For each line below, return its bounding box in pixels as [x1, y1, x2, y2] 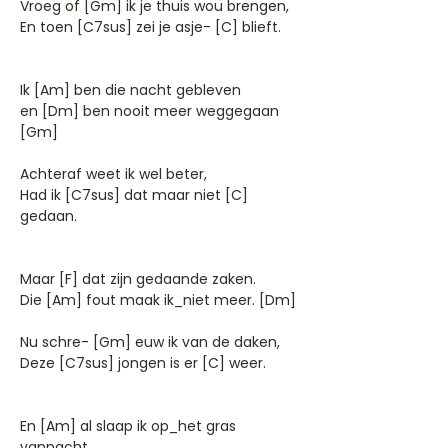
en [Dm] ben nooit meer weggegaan [20, 101, 279, 121]
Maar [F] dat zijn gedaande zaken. [20, 269, 256, 289]
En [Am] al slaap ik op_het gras [20, 416, 236, 436]
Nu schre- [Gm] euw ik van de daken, [20, 332, 280, 352]
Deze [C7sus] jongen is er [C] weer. [20, 353, 266, 373]
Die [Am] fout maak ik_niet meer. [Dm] [20, 290, 296, 310]
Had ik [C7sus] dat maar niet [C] [20, 185, 248, 205]
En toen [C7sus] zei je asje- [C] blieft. [20, 17, 281, 37]
